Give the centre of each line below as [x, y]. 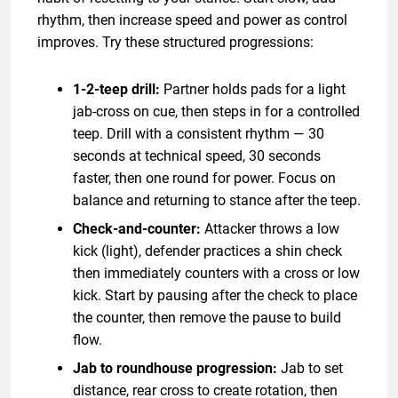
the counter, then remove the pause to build [207, 317]
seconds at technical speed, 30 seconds [197, 155]
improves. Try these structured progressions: [175, 42]
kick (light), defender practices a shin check [207, 251]
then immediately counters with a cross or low [216, 273]
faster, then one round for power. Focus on [204, 178]
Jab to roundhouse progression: [175, 368]
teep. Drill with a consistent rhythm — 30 [199, 133]
